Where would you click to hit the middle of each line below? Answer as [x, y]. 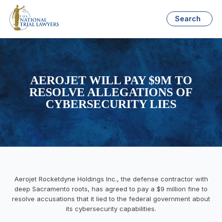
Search [188, 19]
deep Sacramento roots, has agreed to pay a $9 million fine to [111, 189]
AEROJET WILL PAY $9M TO [111, 81]
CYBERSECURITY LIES [111, 104]
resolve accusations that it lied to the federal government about [111, 198]
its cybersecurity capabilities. [111, 208]
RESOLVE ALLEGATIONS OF [111, 92]
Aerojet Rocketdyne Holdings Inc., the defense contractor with [111, 179]
